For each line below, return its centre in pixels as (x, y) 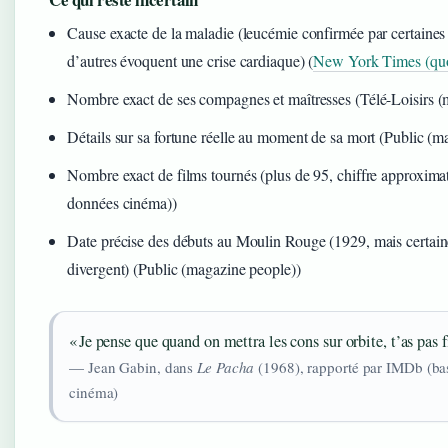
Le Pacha (226, 366)
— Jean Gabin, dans (133, 366)
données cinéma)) (122, 202)
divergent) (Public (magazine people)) (184, 268)
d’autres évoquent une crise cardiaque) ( (190, 60)
